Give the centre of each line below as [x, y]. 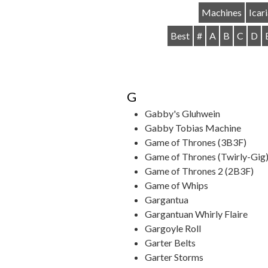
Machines [222, 12]
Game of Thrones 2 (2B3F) [199, 171]
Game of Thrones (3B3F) [196, 142]
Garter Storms [174, 257]
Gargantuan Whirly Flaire [196, 214]
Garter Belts [170, 243]
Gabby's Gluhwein [182, 113]
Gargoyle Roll [173, 228]
